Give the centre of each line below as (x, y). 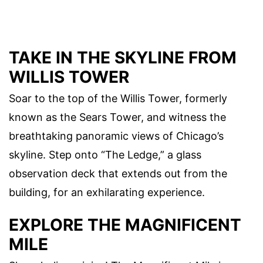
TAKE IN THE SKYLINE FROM (123, 57)
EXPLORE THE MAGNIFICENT (125, 225)
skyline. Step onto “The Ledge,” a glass (105, 154)
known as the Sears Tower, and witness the (117, 117)
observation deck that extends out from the (118, 173)
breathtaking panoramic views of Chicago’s (116, 136)
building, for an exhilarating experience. (107, 192)
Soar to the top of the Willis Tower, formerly (118, 98)
